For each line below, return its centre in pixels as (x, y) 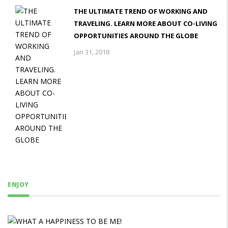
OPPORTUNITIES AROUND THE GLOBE (136, 35)
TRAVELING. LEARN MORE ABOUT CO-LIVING (146, 23)
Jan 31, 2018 (92, 52)
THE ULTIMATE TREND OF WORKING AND (141, 11)
